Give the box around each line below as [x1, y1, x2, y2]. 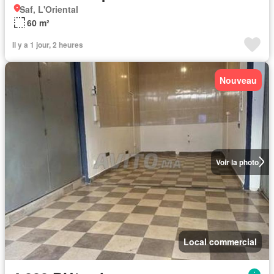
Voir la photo [215, 156, 259, 168]
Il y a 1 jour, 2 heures [12, 39, 83, 50]
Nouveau [220, 73, 257, 86]
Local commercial [183, 235, 257, 248]
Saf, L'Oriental [20, 2, 78, 15]
